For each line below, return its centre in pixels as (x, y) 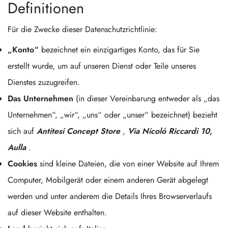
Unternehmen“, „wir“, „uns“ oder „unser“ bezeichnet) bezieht (112, 115)
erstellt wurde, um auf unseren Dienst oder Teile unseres (102, 66)
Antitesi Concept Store (78, 131)
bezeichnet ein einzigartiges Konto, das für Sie (119, 50)
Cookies (22, 164)
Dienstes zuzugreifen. (44, 82)
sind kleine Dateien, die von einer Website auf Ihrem (128, 164)
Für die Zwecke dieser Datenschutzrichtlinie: (82, 29)
